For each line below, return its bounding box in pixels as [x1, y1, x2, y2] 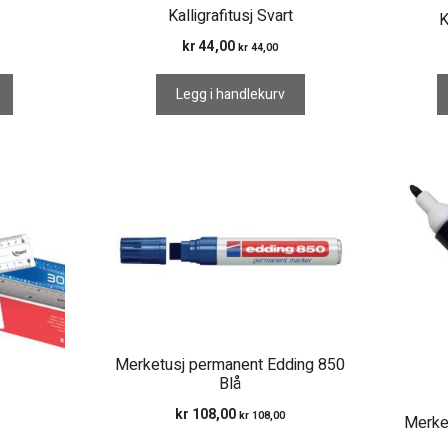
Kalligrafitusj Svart [167, 4, 293, 29]
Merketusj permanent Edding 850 [115, 352, 346, 377]
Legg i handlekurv [175, 84, 285, 106]
